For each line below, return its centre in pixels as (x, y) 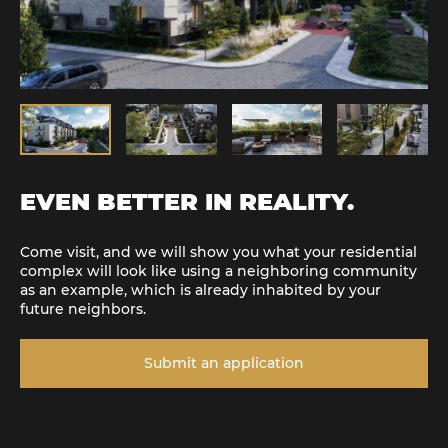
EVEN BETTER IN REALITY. (187, 202)
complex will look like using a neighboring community (218, 271)
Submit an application (224, 363)
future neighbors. (83, 309)
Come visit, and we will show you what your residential (218, 252)
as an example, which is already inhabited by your (200, 290)
